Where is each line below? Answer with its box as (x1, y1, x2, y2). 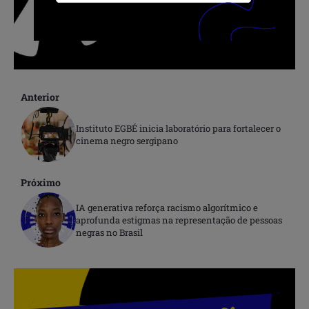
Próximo (21, 175, 61, 189)
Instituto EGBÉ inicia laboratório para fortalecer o (76, 121, 281, 134)
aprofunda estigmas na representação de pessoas (76, 213, 282, 226)
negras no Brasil (76, 226, 143, 239)
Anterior (21, 90, 59, 103)
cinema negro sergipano (76, 134, 178, 147)
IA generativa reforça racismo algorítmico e (76, 201, 258, 214)
